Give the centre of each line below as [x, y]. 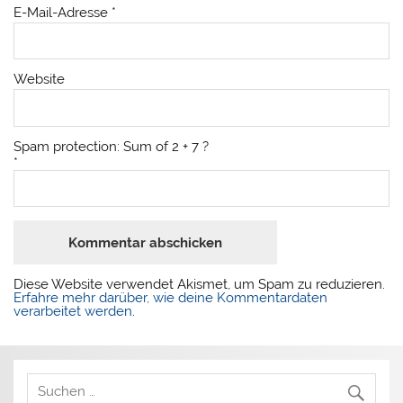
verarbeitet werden [73, 311]
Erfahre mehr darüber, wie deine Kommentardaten [171, 298]
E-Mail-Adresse [63, 12]
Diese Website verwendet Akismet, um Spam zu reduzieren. [200, 284]
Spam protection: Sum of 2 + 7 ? [112, 146]
